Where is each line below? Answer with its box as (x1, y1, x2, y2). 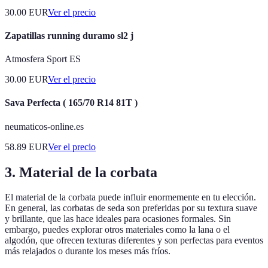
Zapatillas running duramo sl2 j (5, 30, 133, 41)
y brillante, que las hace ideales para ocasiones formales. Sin (5, 214, 231, 224)
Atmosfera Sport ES (5, 54, 81, 65)
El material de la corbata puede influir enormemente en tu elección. (5, 192, 256, 203)
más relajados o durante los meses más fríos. (5, 246, 170, 257)
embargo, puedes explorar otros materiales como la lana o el (5, 224, 230, 235)
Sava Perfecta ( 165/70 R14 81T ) (5, 98, 138, 108)
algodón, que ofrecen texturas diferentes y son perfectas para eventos (5, 235, 263, 246)
